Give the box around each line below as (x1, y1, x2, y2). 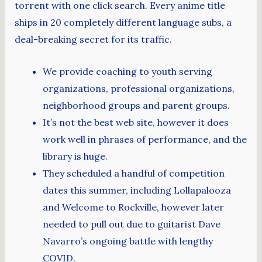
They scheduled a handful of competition (42, 167, 225, 179)
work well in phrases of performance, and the (42, 133, 247, 145)
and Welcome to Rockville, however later (42, 201, 224, 213)
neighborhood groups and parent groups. (42, 99, 230, 111)
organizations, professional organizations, (42, 82, 235, 94)
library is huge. (42, 150, 108, 162)
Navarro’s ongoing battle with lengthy (42, 235, 213, 247)
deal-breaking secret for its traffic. (14, 33, 172, 45)
